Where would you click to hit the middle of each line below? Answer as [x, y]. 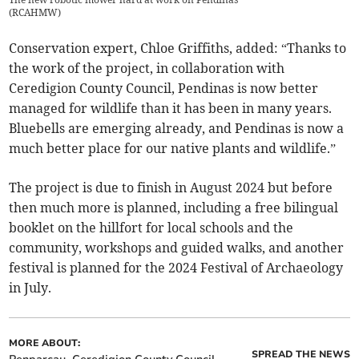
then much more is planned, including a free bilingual [174, 208]
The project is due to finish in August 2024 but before [171, 188]
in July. [30, 288]
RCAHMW [35, 13]
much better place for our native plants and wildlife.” [173, 149]
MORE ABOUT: [45, 343]
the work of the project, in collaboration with [147, 69]
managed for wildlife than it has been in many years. [171, 109]
